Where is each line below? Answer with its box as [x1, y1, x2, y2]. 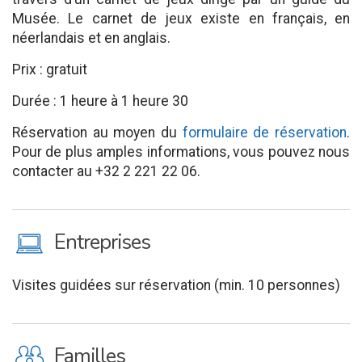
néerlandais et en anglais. [12, 30, 170, 46]
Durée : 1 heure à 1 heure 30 [12, 93, 188, 109]
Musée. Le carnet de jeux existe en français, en [12, 11, 350, 27]
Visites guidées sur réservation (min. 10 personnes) [12, 277, 340, 293]
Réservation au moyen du [12, 124, 183, 141]
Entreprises [54, 227, 150, 256]
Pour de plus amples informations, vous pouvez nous [12, 144, 350, 160]
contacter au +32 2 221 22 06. [12, 163, 200, 179]
